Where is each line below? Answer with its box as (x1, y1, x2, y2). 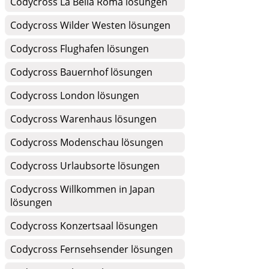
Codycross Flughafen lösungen (10, 42, 149, 55)
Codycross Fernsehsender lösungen (10, 243, 173, 256)
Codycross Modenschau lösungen (10, 136, 163, 149)
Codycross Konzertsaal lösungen (10, 219, 158, 232)
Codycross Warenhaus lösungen (10, 112, 157, 125)
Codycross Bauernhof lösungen (10, 65, 153, 79)
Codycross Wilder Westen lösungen (10, 19, 171, 32)
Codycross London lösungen (10, 89, 139, 102)
